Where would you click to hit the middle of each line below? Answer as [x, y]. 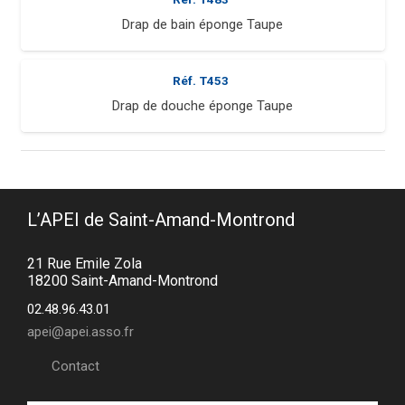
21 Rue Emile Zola [85, 264]
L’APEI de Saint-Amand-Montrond [161, 220]
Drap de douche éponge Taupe [202, 106]
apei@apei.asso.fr [80, 331]
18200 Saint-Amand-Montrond [122, 281]
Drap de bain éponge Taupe [202, 25]
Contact [75, 367]
